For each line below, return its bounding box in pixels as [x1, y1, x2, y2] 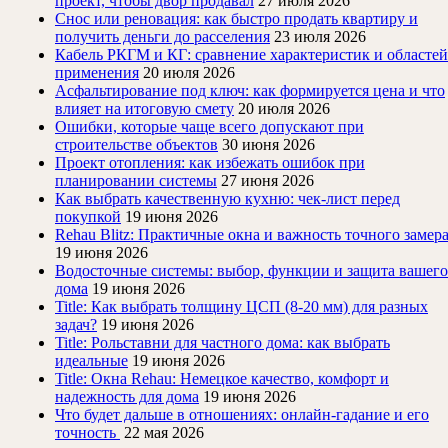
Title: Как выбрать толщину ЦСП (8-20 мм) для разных [55, 298, 428, 316]
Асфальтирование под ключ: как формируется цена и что [55, 82, 445, 100]
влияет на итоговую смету [55, 100, 234, 118]
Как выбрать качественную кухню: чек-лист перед [55, 190, 400, 208]
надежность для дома [55, 388, 199, 406]
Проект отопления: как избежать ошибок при [55, 154, 365, 172]
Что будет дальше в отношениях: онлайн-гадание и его [55, 406, 429, 424]
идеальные [55, 352, 128, 370]
